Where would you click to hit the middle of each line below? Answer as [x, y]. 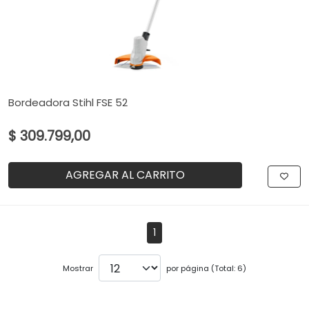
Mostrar [78, 268]
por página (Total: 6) [206, 268]
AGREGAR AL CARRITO [126, 175]
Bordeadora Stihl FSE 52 [68, 102]
